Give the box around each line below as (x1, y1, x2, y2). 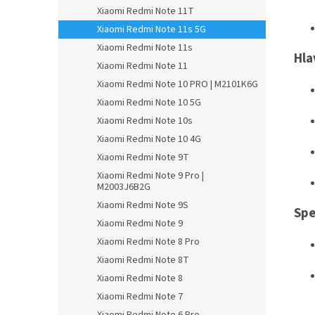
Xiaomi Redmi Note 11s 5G (97, 22, 206, 37)
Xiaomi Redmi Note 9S (97, 198, 188, 213)
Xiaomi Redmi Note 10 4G (97, 132, 201, 147)
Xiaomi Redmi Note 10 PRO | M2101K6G (97, 77, 258, 92)
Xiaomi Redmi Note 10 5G (97, 96, 201, 110)
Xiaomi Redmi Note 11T (97, 4, 194, 19)
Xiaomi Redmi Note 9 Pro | (97, 169, 204, 184)
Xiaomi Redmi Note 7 (97, 290, 183, 304)
